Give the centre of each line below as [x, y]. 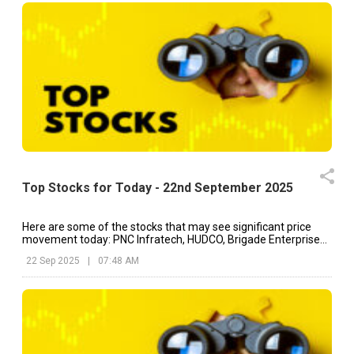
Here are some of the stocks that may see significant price [167, 227]
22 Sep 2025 [53, 261]
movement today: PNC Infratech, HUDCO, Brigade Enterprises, [175, 240]
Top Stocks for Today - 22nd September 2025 [158, 187]
